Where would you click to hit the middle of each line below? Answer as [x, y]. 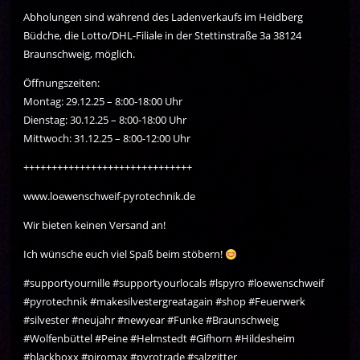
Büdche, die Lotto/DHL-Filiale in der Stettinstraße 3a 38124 [163, 36]
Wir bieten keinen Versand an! [95, 225]
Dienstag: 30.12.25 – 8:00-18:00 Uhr [105, 120]
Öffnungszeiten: [62, 83]
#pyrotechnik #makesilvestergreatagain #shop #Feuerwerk [165, 302]
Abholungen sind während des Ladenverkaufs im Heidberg [164, 17]
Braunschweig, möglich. [80, 54]
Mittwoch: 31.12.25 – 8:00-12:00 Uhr [107, 139]
